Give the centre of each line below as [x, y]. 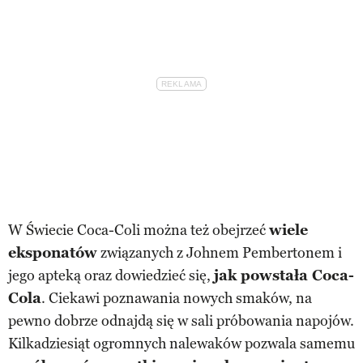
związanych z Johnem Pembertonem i [220, 253]
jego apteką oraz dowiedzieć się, [111, 276]
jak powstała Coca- [284, 276]
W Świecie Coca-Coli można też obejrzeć [139, 231]
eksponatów [53, 253]
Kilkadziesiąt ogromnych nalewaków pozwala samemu [181, 344]
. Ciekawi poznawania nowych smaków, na [177, 299]
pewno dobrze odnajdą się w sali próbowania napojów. [181, 321]
